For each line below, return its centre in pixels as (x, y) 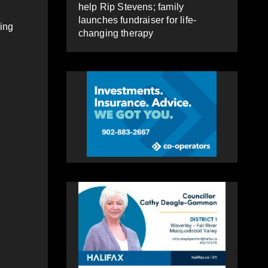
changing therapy (116, 33)
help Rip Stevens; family (131, 7)
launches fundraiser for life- (137, 20)
